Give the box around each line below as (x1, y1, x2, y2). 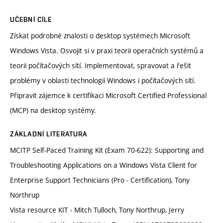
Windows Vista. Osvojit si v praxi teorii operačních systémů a (10, 46, 204, 56)
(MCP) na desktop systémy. (10, 106, 96, 115)
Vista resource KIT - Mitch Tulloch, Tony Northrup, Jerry (10, 205, 184, 215)
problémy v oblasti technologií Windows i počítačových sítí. (10, 76, 196, 86)
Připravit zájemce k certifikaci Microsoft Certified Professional (10, 91, 207, 101)
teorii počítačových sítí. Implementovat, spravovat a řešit (10, 61, 191, 71)
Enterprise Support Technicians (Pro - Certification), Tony (10, 175, 190, 185)
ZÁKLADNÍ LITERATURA (10, 130, 88, 138)
